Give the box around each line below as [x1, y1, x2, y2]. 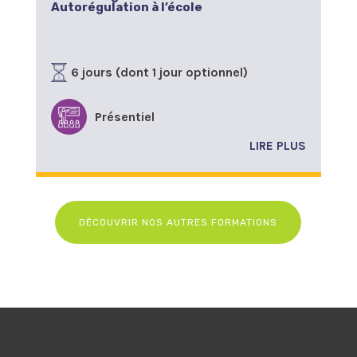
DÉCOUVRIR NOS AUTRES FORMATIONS [79, 217, 278, 229]
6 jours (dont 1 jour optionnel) [70, 65, 248, 80]
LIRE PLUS [249, 139, 307, 154]
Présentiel [94, 108, 155, 124]
